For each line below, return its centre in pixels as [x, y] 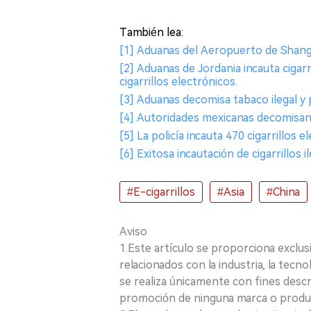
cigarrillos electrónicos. [178, 82]
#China [283, 192]
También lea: [151, 32]
